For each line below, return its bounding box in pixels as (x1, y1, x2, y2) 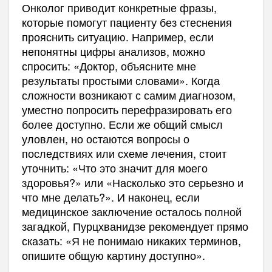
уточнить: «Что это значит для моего (21, 159, 208, 175)
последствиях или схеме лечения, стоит (21, 144, 226, 161)
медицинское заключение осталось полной (21, 203, 242, 219)
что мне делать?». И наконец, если (21, 188, 200, 205)
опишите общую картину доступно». (21, 246, 205, 263)
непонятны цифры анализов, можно (21, 42, 205, 59)
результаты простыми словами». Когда (21, 72, 220, 88)
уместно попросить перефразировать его (21, 101, 232, 117)
